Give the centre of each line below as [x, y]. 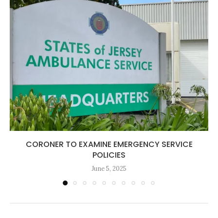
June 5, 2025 [109, 168]
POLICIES [109, 155]
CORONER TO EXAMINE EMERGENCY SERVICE [109, 144]
